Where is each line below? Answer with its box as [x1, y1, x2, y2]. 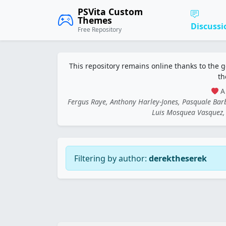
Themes [78, 14, 112, 26]
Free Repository [78, 25, 122, 34]
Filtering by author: [74, 152, 149, 164]
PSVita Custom [78, 6, 143, 18]
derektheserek [149, 152, 207, 164]
